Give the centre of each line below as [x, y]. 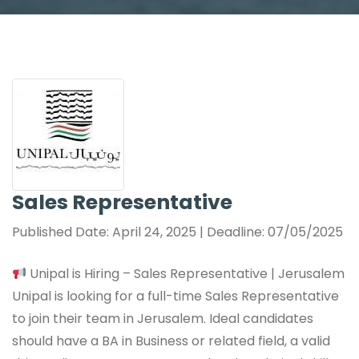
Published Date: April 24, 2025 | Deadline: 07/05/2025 [177, 232]
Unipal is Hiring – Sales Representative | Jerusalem [186, 274]
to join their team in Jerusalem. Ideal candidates [163, 319]
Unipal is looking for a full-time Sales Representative [175, 296]
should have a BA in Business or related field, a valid [171, 341]
